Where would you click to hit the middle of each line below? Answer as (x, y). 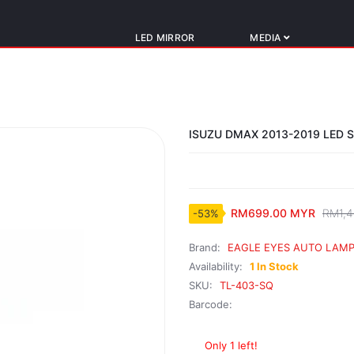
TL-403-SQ (247, 285)
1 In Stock (274, 266)
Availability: (217, 266)
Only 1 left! (231, 345)
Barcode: (211, 304)
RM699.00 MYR (273, 213)
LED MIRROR (165, 37)
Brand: (206, 247)
